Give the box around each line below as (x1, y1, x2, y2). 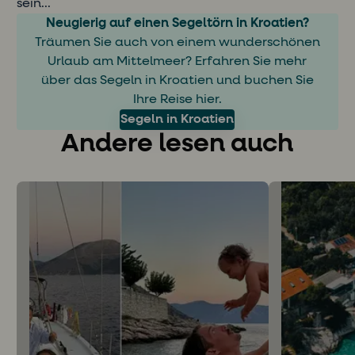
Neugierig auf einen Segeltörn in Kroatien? (45, 16, 309, 30)
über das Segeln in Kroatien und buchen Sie (40, 74, 314, 87)
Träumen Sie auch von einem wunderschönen (34, 36, 320, 49)
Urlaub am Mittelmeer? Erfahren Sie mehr (48, 55, 307, 68)
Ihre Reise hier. (132, 93, 222, 106)
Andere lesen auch (61, 131, 294, 157)
